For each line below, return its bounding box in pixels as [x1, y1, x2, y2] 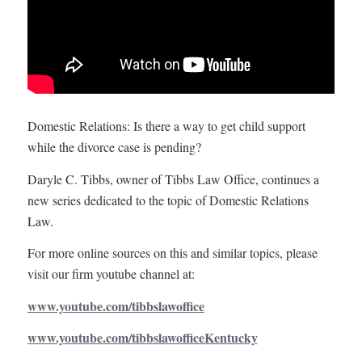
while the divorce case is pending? [27, 138, 201, 155]
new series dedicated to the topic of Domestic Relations [27, 191, 309, 208]
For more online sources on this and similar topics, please [27, 244, 318, 262]
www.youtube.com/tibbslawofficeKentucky [27, 328, 258, 347]
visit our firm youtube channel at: [27, 265, 195, 283]
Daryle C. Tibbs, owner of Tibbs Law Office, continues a [27, 170, 319, 187]
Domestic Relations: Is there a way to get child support [27, 117, 305, 134]
